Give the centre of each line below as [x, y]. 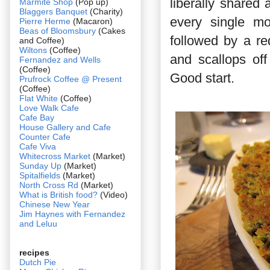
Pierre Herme [45, 21]
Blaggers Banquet [53, 11]
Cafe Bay [37, 117]
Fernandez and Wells [60, 59]
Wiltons [34, 50]
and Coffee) [42, 40]
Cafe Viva [38, 146]
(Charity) [105, 11]
